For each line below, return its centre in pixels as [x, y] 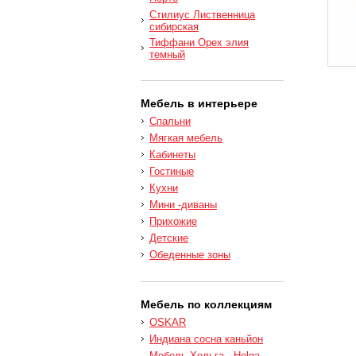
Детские [169, 238]
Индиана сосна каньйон [206, 339]
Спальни [170, 121]
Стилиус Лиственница [202, 15]
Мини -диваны [183, 205]
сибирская [174, 26]
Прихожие [173, 221]
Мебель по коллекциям [206, 304]
